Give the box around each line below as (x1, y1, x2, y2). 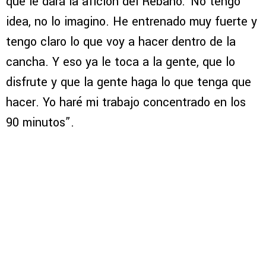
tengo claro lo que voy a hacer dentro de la (6, 33, 236, 50)
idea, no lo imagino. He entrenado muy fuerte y (6, 12, 257, 30)
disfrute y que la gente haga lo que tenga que (6, 73, 251, 91)
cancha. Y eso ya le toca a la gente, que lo (6, 53, 235, 71)
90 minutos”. (6, 113, 74, 131)
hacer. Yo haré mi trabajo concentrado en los (6, 93, 246, 111)
